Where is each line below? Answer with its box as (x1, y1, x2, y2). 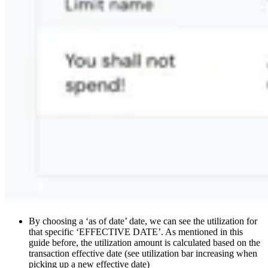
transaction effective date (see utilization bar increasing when (29, 248, 257, 259)
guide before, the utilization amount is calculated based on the (29, 237, 260, 248)
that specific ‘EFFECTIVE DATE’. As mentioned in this (29, 227, 243, 237)
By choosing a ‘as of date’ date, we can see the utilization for (29, 216, 257, 227)
